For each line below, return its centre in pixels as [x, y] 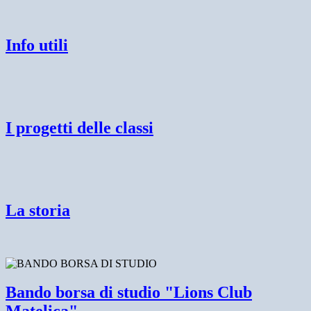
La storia [38, 210]
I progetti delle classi [79, 127]
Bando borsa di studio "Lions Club [129, 293]
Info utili [37, 45]
